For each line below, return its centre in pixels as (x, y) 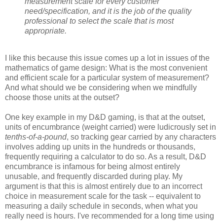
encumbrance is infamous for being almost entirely (92, 167)
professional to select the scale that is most (99, 21)
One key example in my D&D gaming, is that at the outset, (105, 117)
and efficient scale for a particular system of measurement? (107, 78)
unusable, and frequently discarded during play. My (94, 177)
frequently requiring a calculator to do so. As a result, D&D (106, 157)
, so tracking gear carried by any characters (141, 137)
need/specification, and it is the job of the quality (108, 11)
